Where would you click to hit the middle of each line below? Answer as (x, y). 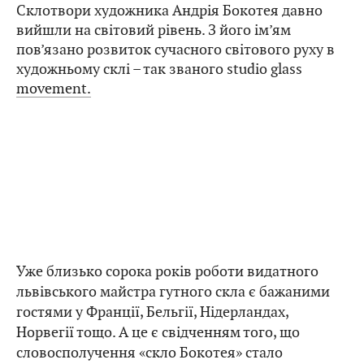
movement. (54, 89)
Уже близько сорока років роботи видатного (167, 271)
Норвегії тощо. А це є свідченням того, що (158, 332)
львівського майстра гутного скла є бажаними (173, 292)
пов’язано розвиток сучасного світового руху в (175, 50)
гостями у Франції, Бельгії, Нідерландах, (152, 312)
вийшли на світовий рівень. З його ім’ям (154, 30)
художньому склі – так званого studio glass (159, 69)
